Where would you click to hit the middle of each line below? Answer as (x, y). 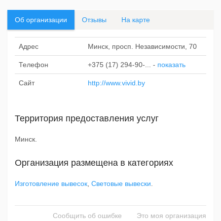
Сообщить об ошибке (87, 216)
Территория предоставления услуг (87, 118)
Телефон (34, 65)
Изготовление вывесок (51, 184)
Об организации (41, 20)
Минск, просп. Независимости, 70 (142, 46)
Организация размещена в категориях (94, 163)
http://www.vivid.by (116, 83)
